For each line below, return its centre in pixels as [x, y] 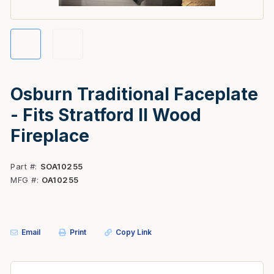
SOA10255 [61, 166]
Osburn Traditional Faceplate [134, 94]
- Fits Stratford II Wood [106, 115]
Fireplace [50, 136]
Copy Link [134, 232]
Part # [23, 166]
